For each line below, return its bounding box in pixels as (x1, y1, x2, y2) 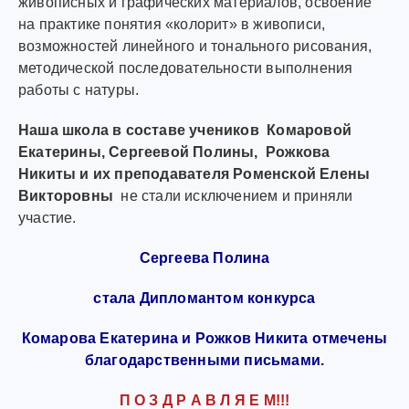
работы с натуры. (18, 82, 140, 98)
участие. (18, 210, 77, 225)
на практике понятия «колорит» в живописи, (18, 16, 326, 32)
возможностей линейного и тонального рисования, (18, 38, 372, 54)
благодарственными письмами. (84, 352, 325, 368)
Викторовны (18, 188, 121, 204)
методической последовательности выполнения (18, 60, 353, 76)
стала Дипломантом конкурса (93, 290, 316, 306)
